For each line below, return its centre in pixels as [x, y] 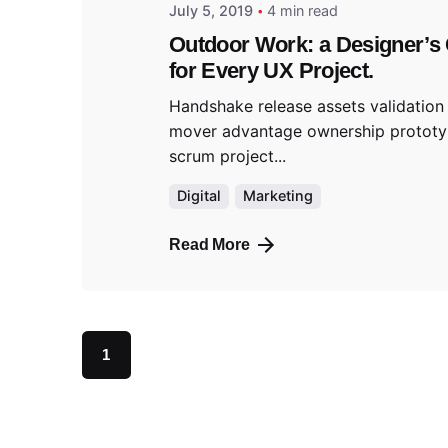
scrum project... [227, 155]
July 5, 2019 [211, 11]
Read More [209, 244]
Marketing [277, 196]
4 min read [302, 11]
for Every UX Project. [271, 70]
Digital [199, 196]
